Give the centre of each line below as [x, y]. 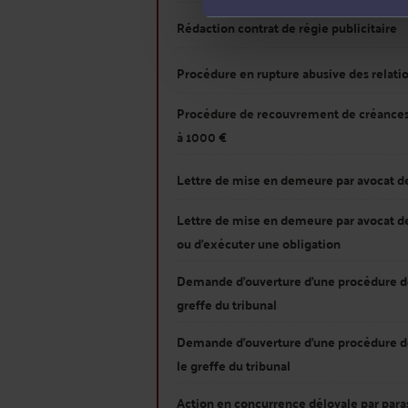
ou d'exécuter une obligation [259, 244]
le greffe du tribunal [234, 366]
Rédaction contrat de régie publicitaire [287, 27]
